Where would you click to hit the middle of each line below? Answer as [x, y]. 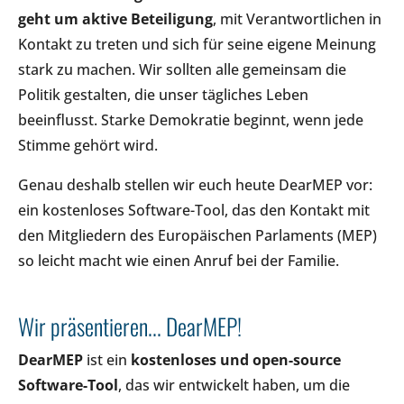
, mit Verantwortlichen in [297, 18]
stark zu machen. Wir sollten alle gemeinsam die [182, 69]
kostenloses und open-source [236, 359]
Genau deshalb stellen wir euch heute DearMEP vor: [195, 184]
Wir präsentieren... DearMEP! [130, 326]
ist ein [107, 359]
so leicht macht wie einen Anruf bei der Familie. [179, 260]
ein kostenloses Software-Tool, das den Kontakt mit [194, 210]
